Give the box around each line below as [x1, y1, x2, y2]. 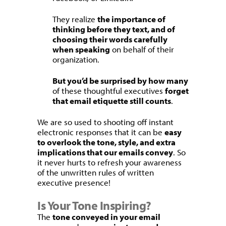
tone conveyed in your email [52, 211, 160, 222]
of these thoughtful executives [52, 85, 165, 96]
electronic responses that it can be [37, 127, 164, 137]
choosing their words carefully [52, 34, 167, 44]
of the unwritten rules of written [37, 167, 154, 178]
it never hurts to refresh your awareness [37, 157, 182, 167]
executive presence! [37, 177, 110, 188]
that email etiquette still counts [52, 95, 171, 106]
